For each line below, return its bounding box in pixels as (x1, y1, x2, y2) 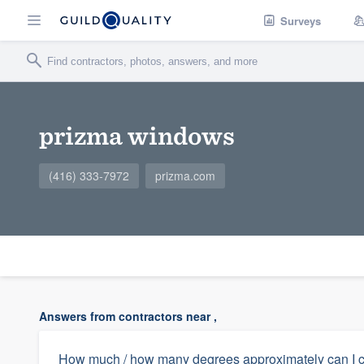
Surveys (280, 12, 321, 28)
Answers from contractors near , (39, 308, 217, 324)
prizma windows (39, 119, 235, 151)
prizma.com (155, 167, 215, 184)
